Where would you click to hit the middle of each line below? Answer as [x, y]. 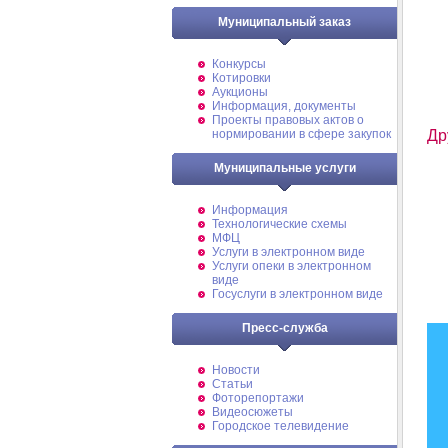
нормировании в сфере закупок [301, 134]
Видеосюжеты [252, 412]
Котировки [241, 78]
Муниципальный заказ [284, 22]
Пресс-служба [284, 328]
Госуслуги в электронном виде [297, 294]
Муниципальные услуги [284, 168]
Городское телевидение [280, 426]
